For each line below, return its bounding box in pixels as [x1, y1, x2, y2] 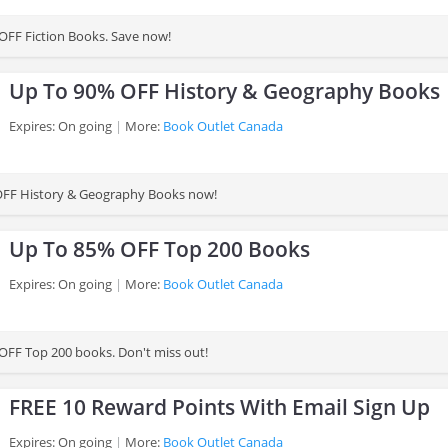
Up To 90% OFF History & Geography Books [9, 77, 440, 105]
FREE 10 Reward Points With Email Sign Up [9, 393, 430, 421]
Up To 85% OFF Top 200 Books [9, 235, 310, 263]
